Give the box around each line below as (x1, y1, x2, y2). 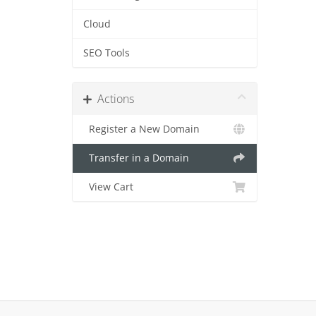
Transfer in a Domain (83, 152, 189, 164)
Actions (92, 91, 134, 107)
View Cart (83, 181, 133, 193)
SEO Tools (83, 47, 130, 59)
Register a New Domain (83, 123, 200, 135)
